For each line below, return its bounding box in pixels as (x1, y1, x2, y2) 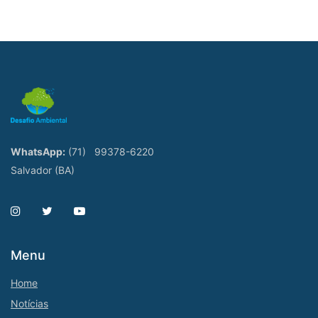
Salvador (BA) (11, 164, 75, 176)
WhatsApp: (11, 146, 65, 158)
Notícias (11, 297, 48, 309)
